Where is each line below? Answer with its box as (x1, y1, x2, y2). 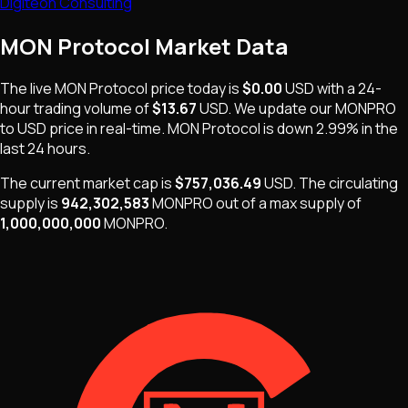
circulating (326, 173, 398, 194)
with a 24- (317, 78, 382, 99)
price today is (148, 78, 240, 99)
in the (362, 118, 398, 139)
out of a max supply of (216, 193, 362, 214)
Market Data (150, 30, 289, 61)
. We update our (228, 98, 335, 119)
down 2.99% (277, 118, 359, 139)
